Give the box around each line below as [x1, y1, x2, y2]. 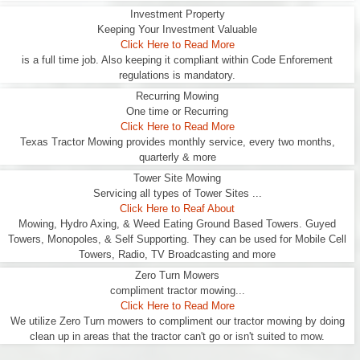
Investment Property [129, 8, 225, 20]
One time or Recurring [126, 105, 228, 117]
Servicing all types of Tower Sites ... [92, 187, 262, 199]
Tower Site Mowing [133, 172, 221, 184]
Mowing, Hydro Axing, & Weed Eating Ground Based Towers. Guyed [18, 218, 336, 230]
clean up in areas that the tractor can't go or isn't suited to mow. [30, 330, 325, 342]
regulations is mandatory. [119, 69, 235, 81]
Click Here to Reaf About [120, 202, 235, 215]
